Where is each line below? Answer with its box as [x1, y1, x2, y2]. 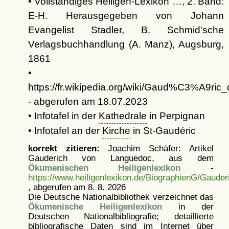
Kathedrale [98, 110, 147, 122]
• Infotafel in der [28, 110, 99, 122]
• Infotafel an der [28, 125, 102, 136]
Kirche [102, 125, 130, 136]
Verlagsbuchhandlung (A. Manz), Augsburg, [28, 39, 224, 50]
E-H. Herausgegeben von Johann [28, 10, 224, 21]
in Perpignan [146, 110, 205, 122]
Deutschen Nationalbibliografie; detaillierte [28, 212, 214, 221]
